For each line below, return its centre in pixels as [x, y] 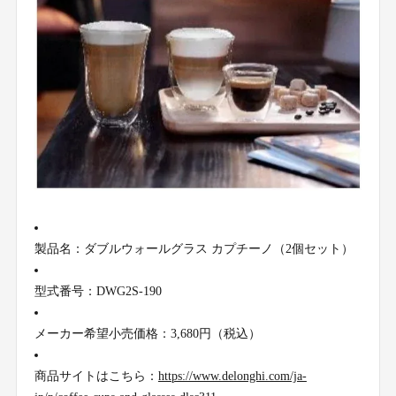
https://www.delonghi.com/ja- [232, 377]
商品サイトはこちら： [96, 377]
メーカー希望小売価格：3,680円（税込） [147, 334]
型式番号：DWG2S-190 [98, 292]
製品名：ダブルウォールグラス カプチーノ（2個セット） [194, 249]
